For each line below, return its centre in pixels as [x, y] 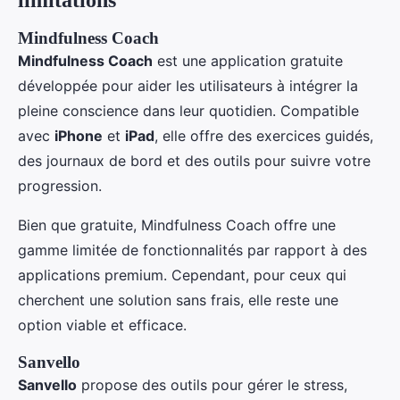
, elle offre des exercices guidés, [264, 136]
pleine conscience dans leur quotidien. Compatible [188, 111]
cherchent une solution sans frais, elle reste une [178, 300]
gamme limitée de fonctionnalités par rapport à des [192, 250]
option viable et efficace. [102, 325]
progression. [60, 186]
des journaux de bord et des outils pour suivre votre [194, 161]
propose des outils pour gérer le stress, [212, 385]
